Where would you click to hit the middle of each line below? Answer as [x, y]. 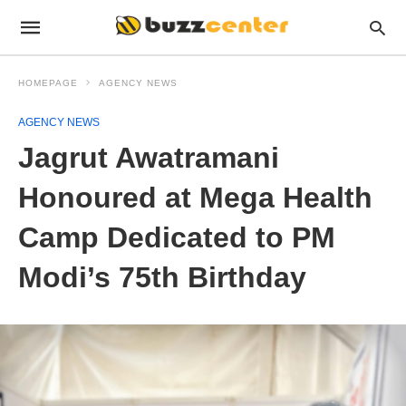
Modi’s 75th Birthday [162, 277]
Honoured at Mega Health [195, 198]
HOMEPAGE [48, 83]
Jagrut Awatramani [149, 158]
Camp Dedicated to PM [177, 237]
